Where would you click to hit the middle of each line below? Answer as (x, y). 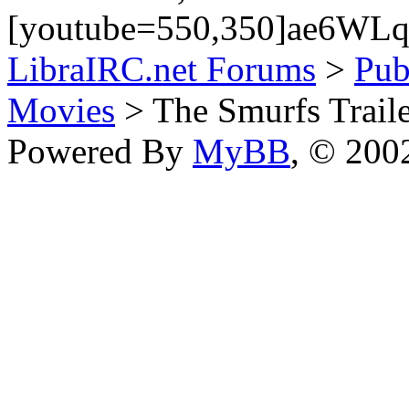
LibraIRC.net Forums (162, 68)
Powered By (100, 151)
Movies (61, 110)
